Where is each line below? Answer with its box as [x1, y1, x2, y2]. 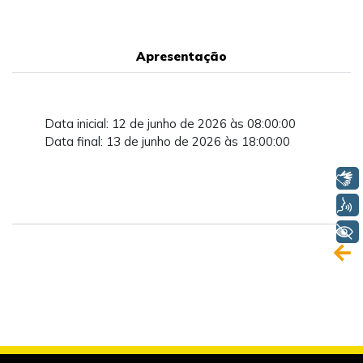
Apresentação [136, 49, 227, 65]
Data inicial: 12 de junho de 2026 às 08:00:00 [45, 116, 296, 132]
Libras [271, 170, 314, 187]
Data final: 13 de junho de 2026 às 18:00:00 [45, 134, 290, 150]
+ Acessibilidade [203, 224, 314, 241]
